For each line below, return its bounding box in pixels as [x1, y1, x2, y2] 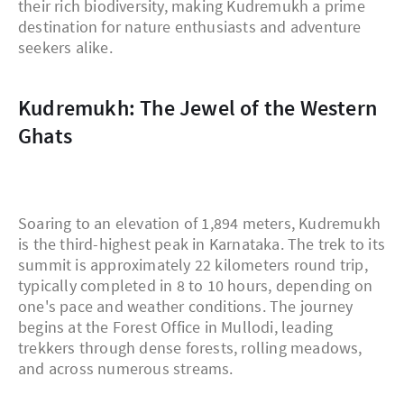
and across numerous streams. [18, 358, 234, 380]
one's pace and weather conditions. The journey [18, 296, 353, 317]
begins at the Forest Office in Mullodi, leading [18, 317, 334, 338]
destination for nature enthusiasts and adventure [18, 16, 362, 38]
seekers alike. [18, 37, 113, 59]
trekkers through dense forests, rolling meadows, [18, 337, 363, 359]
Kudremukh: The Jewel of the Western [18, 94, 32, 123]
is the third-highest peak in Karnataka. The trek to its [18, 234, 386, 255]
